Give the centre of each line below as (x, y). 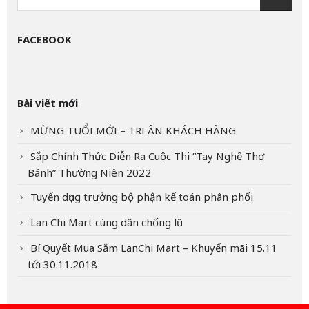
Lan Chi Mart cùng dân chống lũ (107, 222)
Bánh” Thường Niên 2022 (89, 173)
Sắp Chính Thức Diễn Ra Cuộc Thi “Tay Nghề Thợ (147, 156)
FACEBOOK (44, 40)
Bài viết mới (48, 103)
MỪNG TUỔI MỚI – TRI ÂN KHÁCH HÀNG (133, 131)
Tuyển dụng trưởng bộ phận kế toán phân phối (142, 197)
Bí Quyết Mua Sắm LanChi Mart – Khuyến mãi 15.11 (154, 248)
